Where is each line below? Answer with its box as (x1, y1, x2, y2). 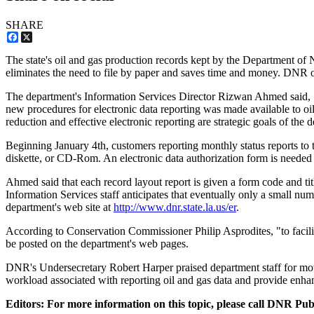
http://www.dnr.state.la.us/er (114, 201, 236, 214)
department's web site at (6, 201, 114, 214)
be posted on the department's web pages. (6, 238, 189, 250)
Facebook (18, 31, 62, 43)
